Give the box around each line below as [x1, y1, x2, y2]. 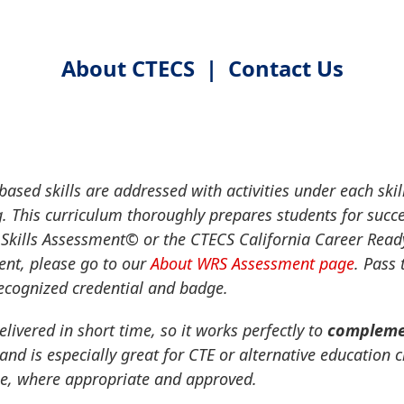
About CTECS [60, 54, 195, 84]
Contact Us [227, 54, 344, 84]
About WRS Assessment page [151, 252, 354, 275]
